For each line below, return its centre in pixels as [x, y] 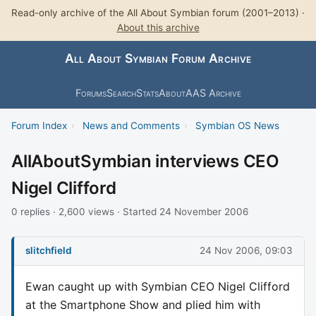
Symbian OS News [237, 125]
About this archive [158, 28]
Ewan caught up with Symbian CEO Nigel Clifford [158, 286]
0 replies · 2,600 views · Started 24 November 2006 [130, 211]
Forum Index [39, 125]
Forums [91, 92]
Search [121, 92]
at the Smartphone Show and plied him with [143, 304]
